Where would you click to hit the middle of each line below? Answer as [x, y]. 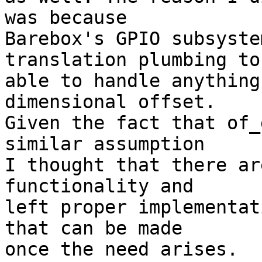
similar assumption [105, 144]
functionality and [99, 186]
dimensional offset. [110, 102]
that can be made [94, 228]
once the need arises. [121, 249]
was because [66, 18]
